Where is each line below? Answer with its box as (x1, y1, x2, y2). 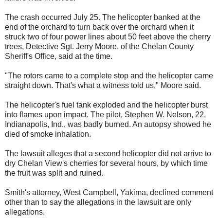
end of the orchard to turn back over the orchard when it (5, 22, 194, 31)
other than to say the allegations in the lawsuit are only (5, 198, 191, 206)
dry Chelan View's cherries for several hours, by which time (5, 159, 208, 167)
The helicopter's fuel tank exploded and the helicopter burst (5, 100, 208, 109)
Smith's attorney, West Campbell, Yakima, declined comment (5, 188, 213, 197)
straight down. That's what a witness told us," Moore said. (5, 81, 201, 90)
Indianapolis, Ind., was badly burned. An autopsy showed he (5, 120, 211, 128)
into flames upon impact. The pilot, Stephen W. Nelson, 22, (5, 110, 206, 119)
